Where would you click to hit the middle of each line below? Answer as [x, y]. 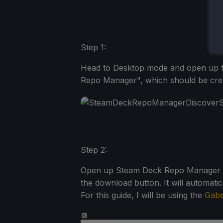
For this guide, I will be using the [143, 195]
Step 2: [94, 150]
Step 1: [93, 48]
